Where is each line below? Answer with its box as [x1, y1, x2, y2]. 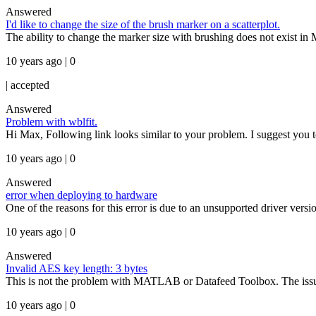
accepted [11, 79, 49, 91]
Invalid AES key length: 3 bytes [6, 262, 147, 274]
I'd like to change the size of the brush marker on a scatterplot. [6, 18, 280, 30]
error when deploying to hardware [6, 189, 157, 201]
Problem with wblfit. [6, 116, 97, 128]
